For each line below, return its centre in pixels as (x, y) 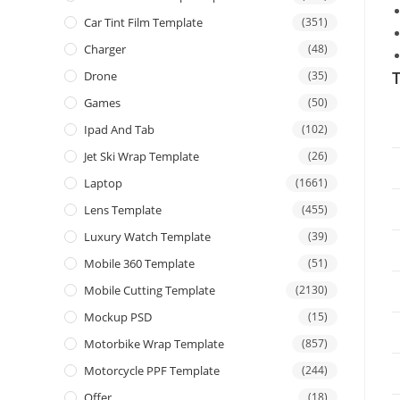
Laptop (103, 183)
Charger (105, 50)
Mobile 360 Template (139, 264)
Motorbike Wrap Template (154, 344)
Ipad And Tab (119, 130)
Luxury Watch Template (147, 237)
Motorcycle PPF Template (152, 371)
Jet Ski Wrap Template (142, 157)
